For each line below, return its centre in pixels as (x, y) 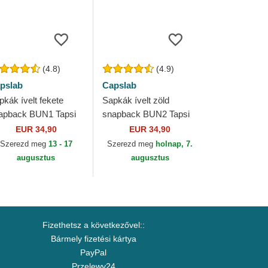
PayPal (93, 252)
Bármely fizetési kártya (93, 239)
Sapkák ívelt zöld (135, 100)
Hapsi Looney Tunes (142, 128)
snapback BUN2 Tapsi (146, 114)
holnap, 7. (174, 144)
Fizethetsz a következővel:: (93, 225)
